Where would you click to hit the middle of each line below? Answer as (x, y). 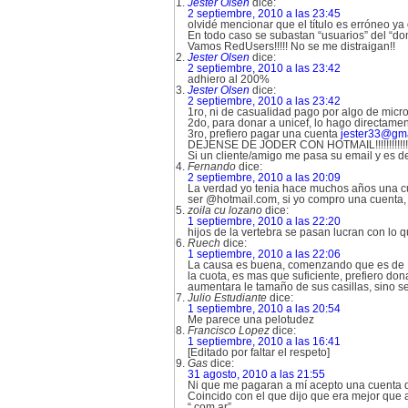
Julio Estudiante (227, 298)
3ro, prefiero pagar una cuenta (264, 134)
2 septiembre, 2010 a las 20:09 (264, 178)
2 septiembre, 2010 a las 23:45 (264, 14)
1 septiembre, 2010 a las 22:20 (264, 221)
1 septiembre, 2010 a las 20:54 (264, 309)
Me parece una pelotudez (251, 320)
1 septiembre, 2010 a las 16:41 (264, 342)
